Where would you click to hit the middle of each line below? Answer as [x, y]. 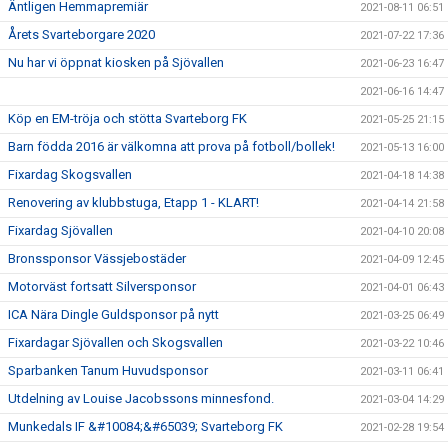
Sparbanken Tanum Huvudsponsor [108, 370]
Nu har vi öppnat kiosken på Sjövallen [116, 62]
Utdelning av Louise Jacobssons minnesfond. [141, 398]
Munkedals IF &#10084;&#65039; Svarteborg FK [145, 426]
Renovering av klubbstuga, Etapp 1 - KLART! [133, 202]
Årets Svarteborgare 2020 [81, 34]
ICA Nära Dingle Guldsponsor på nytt [113, 314]
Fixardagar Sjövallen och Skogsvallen [115, 342]
